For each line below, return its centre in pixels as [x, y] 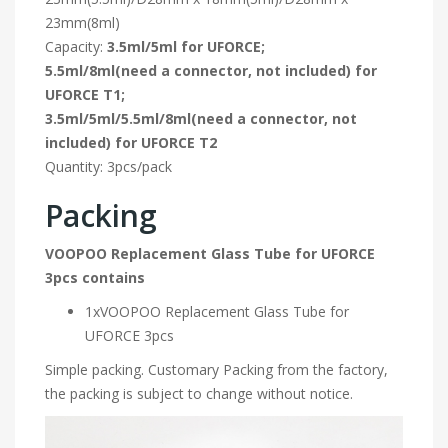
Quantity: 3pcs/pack [108, 166]
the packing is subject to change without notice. [199, 393]
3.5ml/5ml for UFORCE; [186, 46]
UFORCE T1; [85, 94]
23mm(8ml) [82, 22]
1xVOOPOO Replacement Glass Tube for [217, 311]
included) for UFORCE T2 [131, 142]
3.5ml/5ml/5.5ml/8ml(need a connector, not [201, 118]
